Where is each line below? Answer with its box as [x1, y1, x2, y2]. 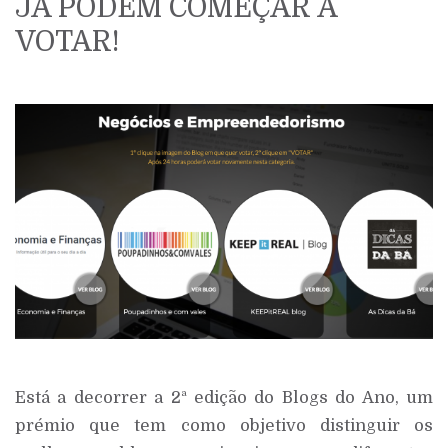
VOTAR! [15, 26, 120, 58]
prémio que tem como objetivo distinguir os [15, 416, 433, 436]
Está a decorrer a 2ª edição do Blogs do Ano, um [15, 388, 433, 408]
